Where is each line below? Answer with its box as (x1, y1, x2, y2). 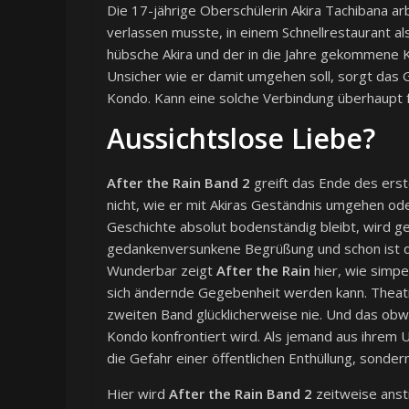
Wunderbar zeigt (107, 261, 216, 280)
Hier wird (107, 384, 169, 404)
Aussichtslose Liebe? (107, 120, 375, 158)
